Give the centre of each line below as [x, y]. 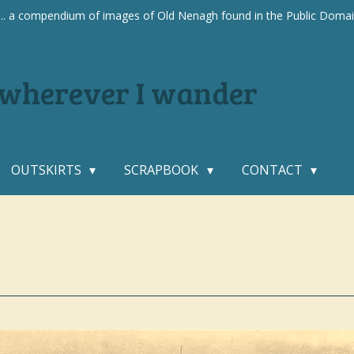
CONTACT [273, 170]
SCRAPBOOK [163, 170]
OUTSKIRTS [47, 170]
